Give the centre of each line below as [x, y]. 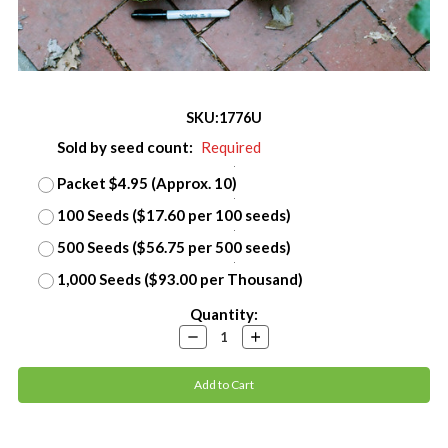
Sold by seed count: [126, 146]
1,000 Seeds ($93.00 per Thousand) [179, 278]
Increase [271, 334]
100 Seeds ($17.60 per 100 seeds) [173, 214]
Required [230, 146]
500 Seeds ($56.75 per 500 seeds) [173, 246]
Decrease [210, 334]
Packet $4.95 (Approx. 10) [146, 182]
